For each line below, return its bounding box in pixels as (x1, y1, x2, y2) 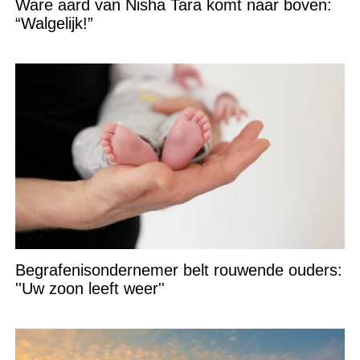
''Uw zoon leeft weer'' (14, 279, 165, 297)
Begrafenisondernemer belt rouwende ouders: (14, 260, 342, 279)
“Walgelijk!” (14, 14, 93, 32)
